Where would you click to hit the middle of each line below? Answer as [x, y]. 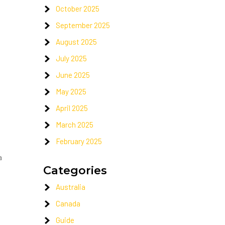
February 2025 [79, 141]
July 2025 [71, 58]
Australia [71, 187]
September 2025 [83, 25]
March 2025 [75, 125]
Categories [75, 170]
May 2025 [71, 91]
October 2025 [78, 9]
